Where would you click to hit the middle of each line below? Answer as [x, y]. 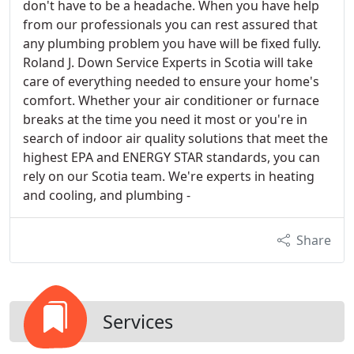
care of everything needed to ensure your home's [171, 81]
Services [138, 322]
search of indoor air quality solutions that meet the [175, 138]
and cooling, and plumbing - [107, 195]
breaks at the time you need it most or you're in [165, 119]
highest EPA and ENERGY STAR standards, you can [171, 157]
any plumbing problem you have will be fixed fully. [172, 43]
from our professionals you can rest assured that [170, 24]
